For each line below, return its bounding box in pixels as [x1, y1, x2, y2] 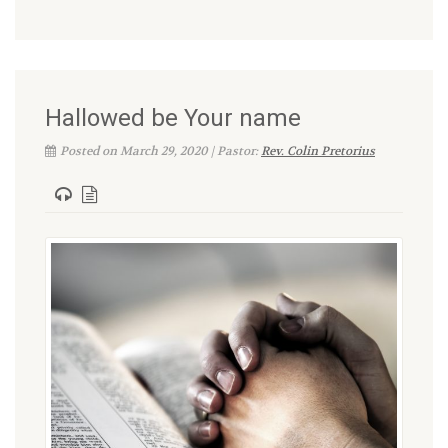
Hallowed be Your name [45, 104, 301, 133]
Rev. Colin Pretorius [261, 143, 375, 160]
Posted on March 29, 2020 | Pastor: [60, 143, 261, 160]
